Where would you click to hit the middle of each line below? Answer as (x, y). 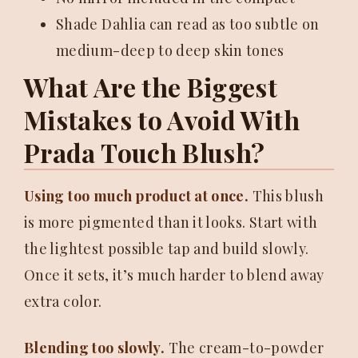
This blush (286, 196)
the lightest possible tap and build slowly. (167, 249)
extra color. (63, 301)
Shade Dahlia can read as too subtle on (188, 24)
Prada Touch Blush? (145, 152)
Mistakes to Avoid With (162, 119)
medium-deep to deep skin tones (170, 50)
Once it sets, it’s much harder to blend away (174, 275)
